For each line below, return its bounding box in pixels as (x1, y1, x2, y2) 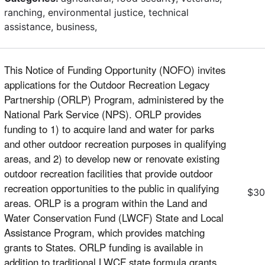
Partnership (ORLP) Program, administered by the (4, 92, 224, 106)
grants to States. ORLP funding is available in (4, 240, 203, 254)
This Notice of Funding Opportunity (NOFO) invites (4, 62, 225, 77)
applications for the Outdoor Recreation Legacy (4, 77, 209, 92)
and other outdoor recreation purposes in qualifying (4, 136, 226, 151)
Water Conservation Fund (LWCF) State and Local (4, 210, 224, 225)
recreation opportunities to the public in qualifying (4, 180, 219, 195)
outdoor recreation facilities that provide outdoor (4, 166, 213, 180)
